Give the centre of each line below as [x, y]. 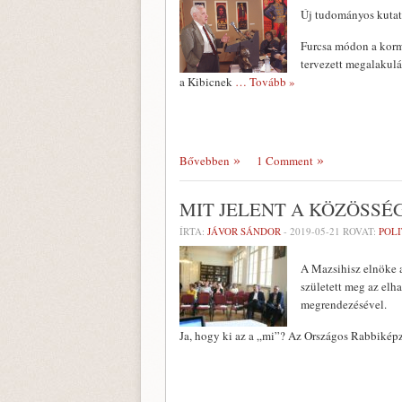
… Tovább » [265, 82]
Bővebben [205, 161]
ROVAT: [359, 231]
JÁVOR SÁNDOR [244, 231]
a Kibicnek [207, 82]
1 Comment [285, 161]
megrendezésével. [344, 304]
